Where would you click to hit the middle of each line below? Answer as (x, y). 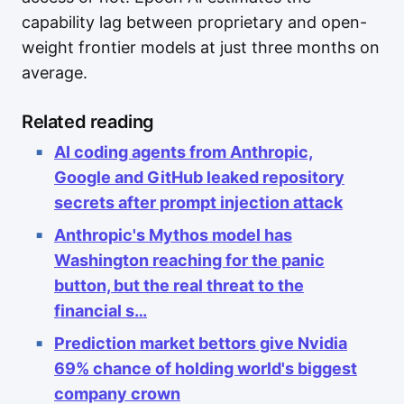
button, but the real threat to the (179, 285)
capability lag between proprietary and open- (194, 22)
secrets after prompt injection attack (198, 202)
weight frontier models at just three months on (201, 47)
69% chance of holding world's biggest (206, 368)
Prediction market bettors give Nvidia (201, 343)
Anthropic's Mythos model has (173, 235)
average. (55, 73)
